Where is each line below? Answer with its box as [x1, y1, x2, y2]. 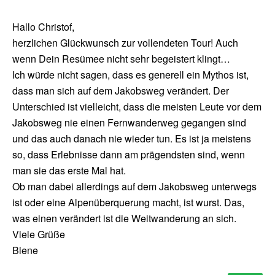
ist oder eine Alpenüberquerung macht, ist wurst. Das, [12, 195, 244, 210]
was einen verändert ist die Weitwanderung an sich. [12, 211, 236, 226]
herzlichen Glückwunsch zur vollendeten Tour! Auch [12, 36, 238, 50]
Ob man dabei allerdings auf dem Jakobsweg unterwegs [12, 179, 257, 194]
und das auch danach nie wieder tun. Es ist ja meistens [12, 131, 251, 146]
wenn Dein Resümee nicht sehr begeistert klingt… [12, 52, 230, 66]
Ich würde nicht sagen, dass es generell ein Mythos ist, [12, 68, 249, 82]
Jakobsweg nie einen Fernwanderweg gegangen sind [12, 115, 246, 130]
